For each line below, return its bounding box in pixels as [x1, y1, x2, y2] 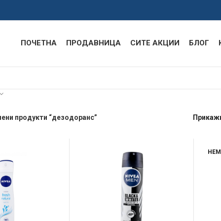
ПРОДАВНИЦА [66, 38, 121, 47]
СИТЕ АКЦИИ [130, 38, 180, 47]
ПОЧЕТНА [21, 38, 57, 47]
